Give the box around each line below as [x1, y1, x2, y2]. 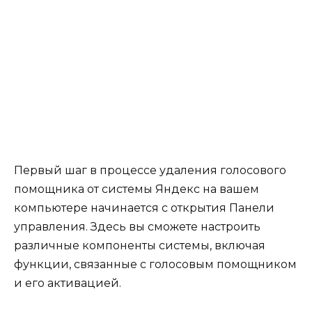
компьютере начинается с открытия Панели [14, 201, 274, 215]
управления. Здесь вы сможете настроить [14, 220, 260, 234]
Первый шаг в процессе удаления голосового [14, 164, 286, 178]
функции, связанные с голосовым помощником [14, 258, 297, 272]
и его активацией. [14, 276, 121, 290]
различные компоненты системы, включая [14, 239, 265, 253]
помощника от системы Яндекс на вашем [14, 182, 259, 196]
